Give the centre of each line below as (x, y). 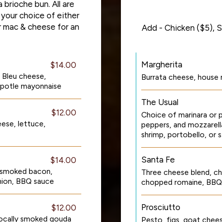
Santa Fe (158, 160)
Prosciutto (161, 207)
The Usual (160, 102)
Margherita (162, 64)
